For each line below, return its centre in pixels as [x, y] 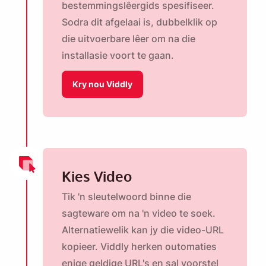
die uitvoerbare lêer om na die [129, 39]
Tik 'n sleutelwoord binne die [126, 197]
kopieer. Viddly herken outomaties [139, 247]
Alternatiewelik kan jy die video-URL [143, 230]
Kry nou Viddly [102, 84]
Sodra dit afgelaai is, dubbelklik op [140, 22]
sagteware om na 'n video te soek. [139, 213]
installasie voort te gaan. [118, 56]
